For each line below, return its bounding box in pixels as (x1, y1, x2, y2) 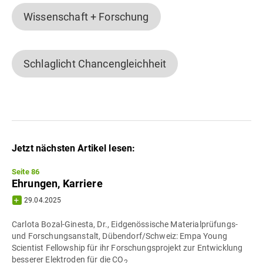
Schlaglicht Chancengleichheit (23, 58, 167, 70)
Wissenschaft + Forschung (23, 11, 149, 23)
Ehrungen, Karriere (12, 177, 103, 190)
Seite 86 (12, 167, 40, 176)
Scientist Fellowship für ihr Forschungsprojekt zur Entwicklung (12, 243, 243, 252)
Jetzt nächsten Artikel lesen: (12, 143, 136, 154)
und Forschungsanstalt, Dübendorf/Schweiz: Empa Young (12, 231, 227, 241)
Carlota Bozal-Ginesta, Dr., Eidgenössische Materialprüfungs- (12, 220, 238, 229)
